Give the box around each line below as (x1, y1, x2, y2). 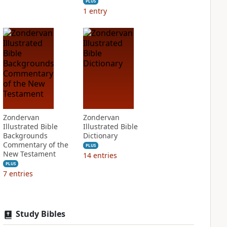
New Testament (3, 149, 56, 159)
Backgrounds (3, 131, 48, 140)
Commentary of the (3, 140, 68, 149)
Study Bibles (15, 208, 65, 219)
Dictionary (83, 131, 118, 140)
